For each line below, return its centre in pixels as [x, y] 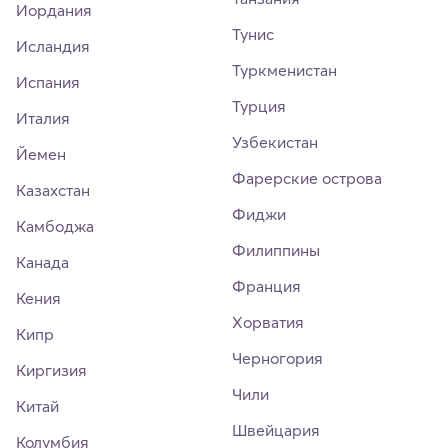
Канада [42, 262]
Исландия [53, 46]
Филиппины [276, 250]
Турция [259, 106]
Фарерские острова [307, 178]
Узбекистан [275, 142]
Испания [48, 82]
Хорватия [268, 322]
